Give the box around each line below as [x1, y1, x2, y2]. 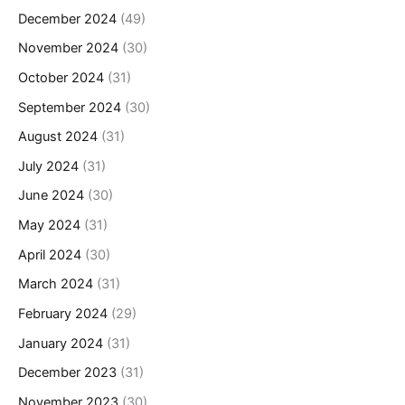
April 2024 [18, 246, 81, 263]
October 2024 [18, 69, 104, 86]
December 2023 [18, 364, 117, 381]
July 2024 [18, 157, 79, 174]
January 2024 [18, 334, 103, 352]
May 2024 [18, 217, 80, 234]
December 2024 [18, 10, 117, 27]
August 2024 [18, 128, 98, 146]
